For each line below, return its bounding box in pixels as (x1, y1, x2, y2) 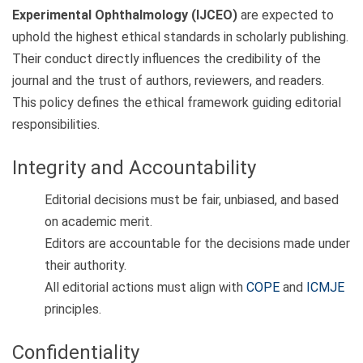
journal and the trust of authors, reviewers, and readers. (12, 72, 324, 88)
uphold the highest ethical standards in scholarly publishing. (12, 28, 348, 45)
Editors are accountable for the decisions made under (45, 236, 350, 252)
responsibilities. (12, 116, 100, 132)
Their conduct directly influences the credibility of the (12, 50, 321, 66)
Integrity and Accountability (12, 156, 256, 179)
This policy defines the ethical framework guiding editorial (12, 94, 341, 110)
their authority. (45, 258, 126, 274)
